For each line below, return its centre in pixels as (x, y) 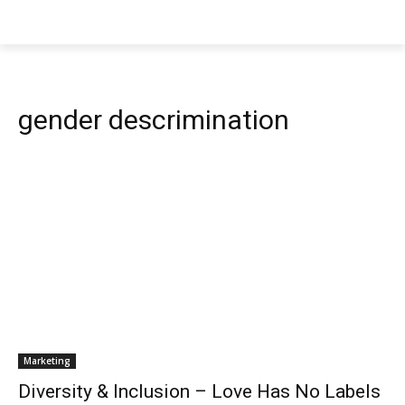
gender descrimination (154, 120)
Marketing (47, 361)
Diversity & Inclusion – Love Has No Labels (199, 391)
